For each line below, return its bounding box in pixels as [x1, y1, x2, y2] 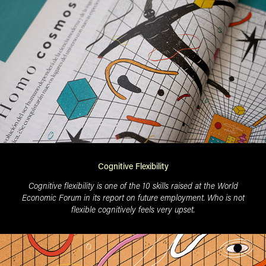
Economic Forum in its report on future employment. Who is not [21, 191, 245, 203]
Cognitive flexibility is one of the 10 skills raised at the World [28, 179, 238, 191]
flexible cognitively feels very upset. [71, 203, 195, 215]
